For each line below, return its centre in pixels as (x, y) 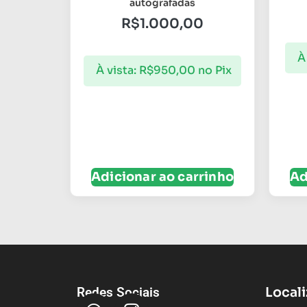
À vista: (116, 71)
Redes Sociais (118, 293)
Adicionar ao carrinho (162, 177)
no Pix (215, 71)
